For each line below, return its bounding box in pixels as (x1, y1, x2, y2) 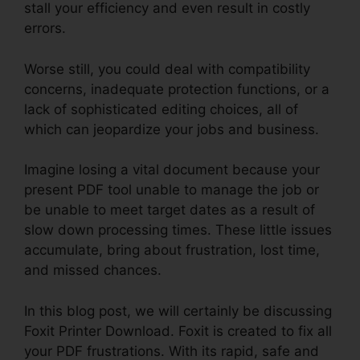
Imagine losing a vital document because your (24, 162, 320, 178)
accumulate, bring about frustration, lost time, (24, 242, 320, 259)
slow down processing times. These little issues (24, 222, 332, 239)
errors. (24, 20, 66, 37)
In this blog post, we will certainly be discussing (24, 302, 332, 319)
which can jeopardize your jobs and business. (24, 121, 319, 137)
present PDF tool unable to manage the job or (24, 182, 319, 198)
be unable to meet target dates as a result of (24, 202, 315, 219)
